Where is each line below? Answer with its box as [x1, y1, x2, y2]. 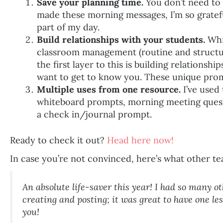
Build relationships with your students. [37, 33, 205, 45]
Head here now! [107, 134, 174, 146]
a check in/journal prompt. [37, 108, 152, 120]
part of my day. [37, 21, 100, 33]
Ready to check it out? [10, 134, 107, 146]
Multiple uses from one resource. [37, 83, 181, 95]
